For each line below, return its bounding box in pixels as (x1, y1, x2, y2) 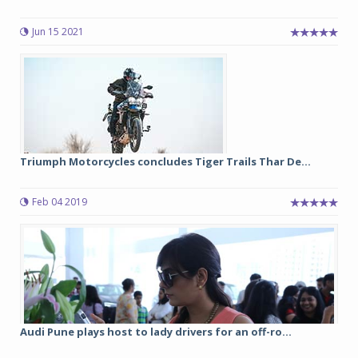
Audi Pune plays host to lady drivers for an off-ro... (20, 324, 292, 339)
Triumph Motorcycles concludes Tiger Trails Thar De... (20, 154, 311, 169)
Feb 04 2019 (32, 195, 87, 209)
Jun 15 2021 (32, 25, 84, 38)
